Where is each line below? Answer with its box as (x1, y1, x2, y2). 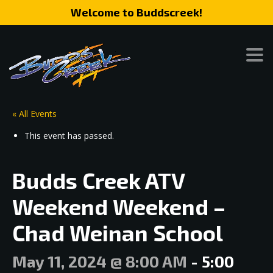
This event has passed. (24, 130, 114, 141)
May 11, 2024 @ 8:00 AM (12, 252, 187, 271)
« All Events (12, 108, 57, 119)
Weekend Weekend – (12, 193, 225, 219)
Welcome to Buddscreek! (71, 5, 202, 19)
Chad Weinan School (12, 219, 223, 246)
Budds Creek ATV (12, 167, 185, 193)
